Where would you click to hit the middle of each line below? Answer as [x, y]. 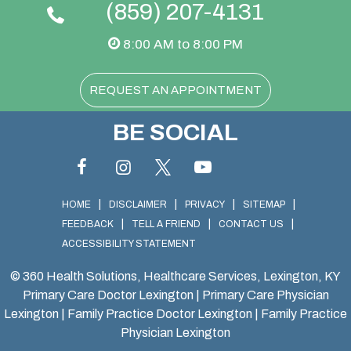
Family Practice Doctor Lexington [160, 313]
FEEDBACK [88, 224]
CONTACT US [251, 224]
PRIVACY [205, 204]
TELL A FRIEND [166, 224]
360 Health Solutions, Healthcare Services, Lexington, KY [182, 276]
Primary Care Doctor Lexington [108, 295]
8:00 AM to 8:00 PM [181, 44]
